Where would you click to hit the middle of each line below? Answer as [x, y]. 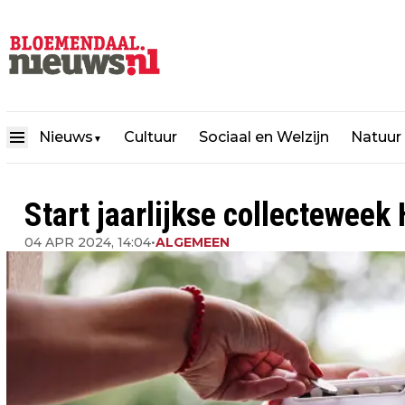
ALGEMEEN [193, 242]
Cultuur [151, 137]
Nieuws [66, 137]
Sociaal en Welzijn [264, 137]
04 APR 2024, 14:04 [88, 242]
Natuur [376, 137]
